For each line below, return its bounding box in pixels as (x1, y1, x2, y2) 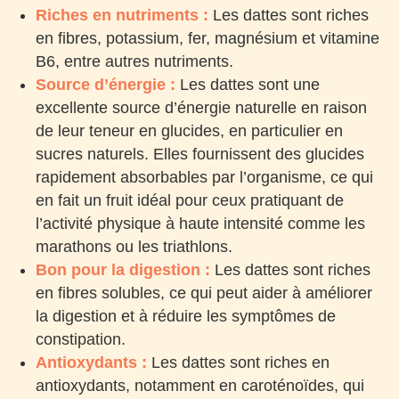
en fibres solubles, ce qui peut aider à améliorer (36, 283, 372, 302)
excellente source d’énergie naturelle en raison (36, 98, 367, 117)
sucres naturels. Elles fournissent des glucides (36, 144, 364, 163)
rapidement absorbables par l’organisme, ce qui (36, 167, 373, 186)
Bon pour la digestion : (36, 260, 210, 279)
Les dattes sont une (175, 75, 320, 94)
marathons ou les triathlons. (36, 237, 232, 256)
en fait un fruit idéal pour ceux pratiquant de (36, 191, 344, 209)
